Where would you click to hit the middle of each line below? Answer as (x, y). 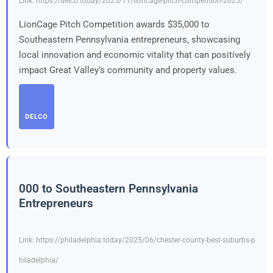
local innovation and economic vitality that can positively (135, 55)
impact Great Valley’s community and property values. (128, 70)
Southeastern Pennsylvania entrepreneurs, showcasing (129, 39)
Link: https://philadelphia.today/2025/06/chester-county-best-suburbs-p (137, 240)
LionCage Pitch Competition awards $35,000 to (114, 24)
